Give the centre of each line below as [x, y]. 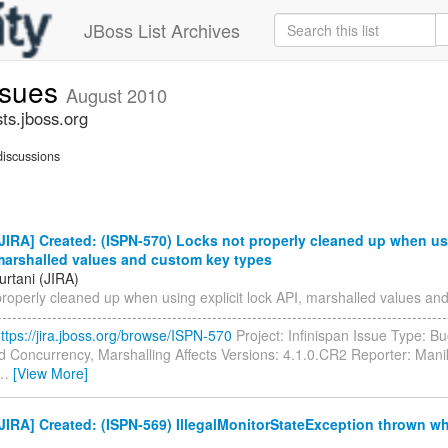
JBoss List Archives [162, 30]
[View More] [50, 372]
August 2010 [116, 95]
